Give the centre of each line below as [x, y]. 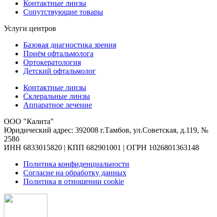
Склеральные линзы [57, 96]
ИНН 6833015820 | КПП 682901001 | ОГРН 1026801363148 [101, 147]
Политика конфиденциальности [76, 164]
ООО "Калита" [29, 121]
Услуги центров [30, 28]
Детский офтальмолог [60, 71]
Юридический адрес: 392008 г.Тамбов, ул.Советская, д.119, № [106, 130]
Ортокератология [52, 62]
